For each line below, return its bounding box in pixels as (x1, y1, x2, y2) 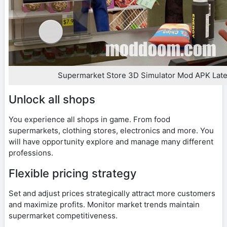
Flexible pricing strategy (9, 166, 136, 180)
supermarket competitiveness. (9, 210, 118, 220)
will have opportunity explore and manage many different (9, 136, 213, 146)
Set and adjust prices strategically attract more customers (9, 188, 215, 198)
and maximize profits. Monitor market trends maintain (9, 199, 200, 209)
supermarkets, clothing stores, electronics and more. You (9, 125, 214, 135)
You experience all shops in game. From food (9, 114, 170, 124)
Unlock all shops (9, 92, 95, 106)
